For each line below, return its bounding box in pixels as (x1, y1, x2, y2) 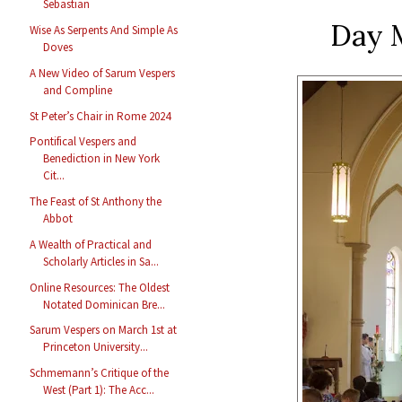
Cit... (43, 168, 66, 184)
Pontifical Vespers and (30, 134, 137, 150)
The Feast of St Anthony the (30, 194, 162, 210)
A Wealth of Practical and (30, 236, 153, 252)
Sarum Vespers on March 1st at (30, 322, 178, 338)
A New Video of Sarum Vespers (30, 65, 176, 81)
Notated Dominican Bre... (43, 296, 166, 312)
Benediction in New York (43, 151, 161, 167)
